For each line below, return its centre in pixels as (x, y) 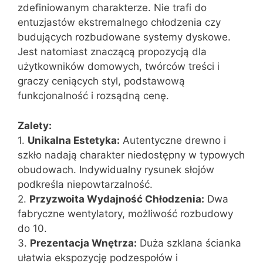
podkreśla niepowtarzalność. (85, 184)
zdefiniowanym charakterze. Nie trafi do (112, 8)
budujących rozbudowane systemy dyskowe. (124, 37)
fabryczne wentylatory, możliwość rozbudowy (125, 213)
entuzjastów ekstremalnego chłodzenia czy (119, 23)
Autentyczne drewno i (173, 140)
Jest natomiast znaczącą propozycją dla (112, 52)
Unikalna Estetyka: (74, 140)
